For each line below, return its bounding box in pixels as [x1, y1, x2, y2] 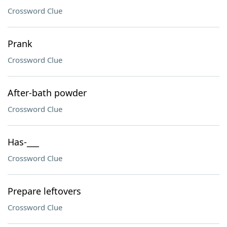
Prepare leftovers [8, 185, 81, 197]
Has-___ [8, 136, 39, 148]
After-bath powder [8, 87, 87, 99]
